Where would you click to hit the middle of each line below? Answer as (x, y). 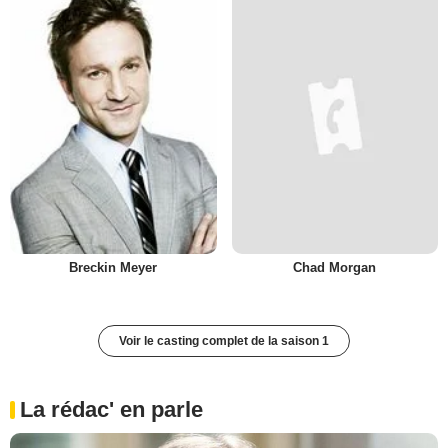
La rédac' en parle (111, 410)
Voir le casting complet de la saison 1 (224, 341)
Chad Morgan (335, 268)
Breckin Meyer (113, 268)
